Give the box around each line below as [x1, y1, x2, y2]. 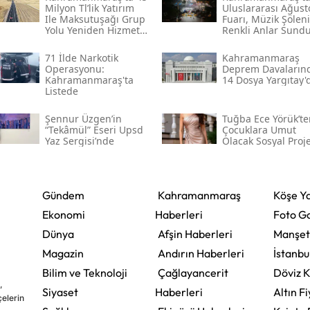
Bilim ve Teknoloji [42, 266, 127, 280]
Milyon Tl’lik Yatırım [44, 1, 134, 15]
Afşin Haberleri [157, 227, 232, 241]
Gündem [42, 188, 84, 203]
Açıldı [44, 35, 71, 48]
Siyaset [42, 285, 78, 300]
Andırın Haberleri [157, 246, 244, 261]
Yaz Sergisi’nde [44, 134, 114, 148]
